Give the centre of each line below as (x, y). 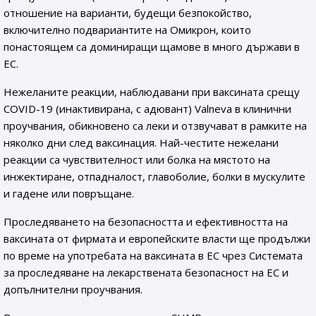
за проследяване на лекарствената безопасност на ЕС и (146, 272)
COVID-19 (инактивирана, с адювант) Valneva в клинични (147, 109)
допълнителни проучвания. (74, 289)
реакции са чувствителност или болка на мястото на (137, 159)
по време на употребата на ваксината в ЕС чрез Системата (153, 255)
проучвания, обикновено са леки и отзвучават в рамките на (155, 126)
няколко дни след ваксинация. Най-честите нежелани (141, 142)
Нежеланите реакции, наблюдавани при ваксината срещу (152, 92)
